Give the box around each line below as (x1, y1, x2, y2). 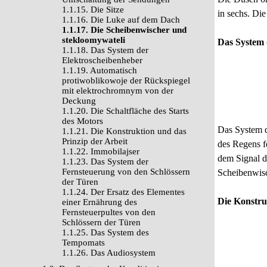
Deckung (62, 96, 96, 105)
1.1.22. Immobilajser (62, 147, 139, 156)
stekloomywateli (62, 35, 125, 45)
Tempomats (62, 238, 105, 247)
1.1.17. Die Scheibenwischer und (62, 25, 187, 35)
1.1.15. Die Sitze (62, 5, 124, 14)
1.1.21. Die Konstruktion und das (62, 126, 187, 136)
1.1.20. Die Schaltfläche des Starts (62, 106, 189, 116)
